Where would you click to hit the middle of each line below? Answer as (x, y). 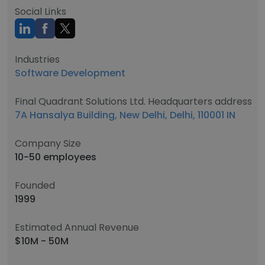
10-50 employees (56, 157)
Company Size (48, 143)
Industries (37, 59)
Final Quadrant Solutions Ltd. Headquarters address (133, 101)
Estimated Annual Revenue (77, 227)
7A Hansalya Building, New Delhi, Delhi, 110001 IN (125, 115)
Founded (35, 185)
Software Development (70, 73)
